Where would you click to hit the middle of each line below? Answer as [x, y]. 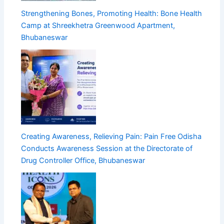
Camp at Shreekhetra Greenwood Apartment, [98, 26]
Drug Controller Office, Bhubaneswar [83, 161]
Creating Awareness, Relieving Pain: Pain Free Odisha [111, 137]
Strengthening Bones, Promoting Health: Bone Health [112, 14]
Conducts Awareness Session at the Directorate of [107, 149]
